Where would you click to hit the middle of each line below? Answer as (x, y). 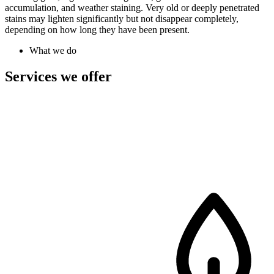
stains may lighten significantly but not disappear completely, (122, 19)
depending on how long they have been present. (97, 30)
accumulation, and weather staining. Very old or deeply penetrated (132, 8)
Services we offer (58, 77)
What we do (53, 51)
